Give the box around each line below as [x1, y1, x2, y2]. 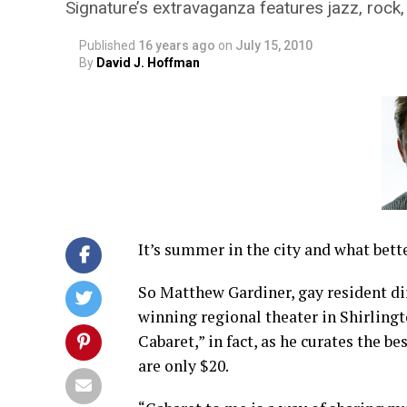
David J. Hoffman [96, 55, 200, 70]
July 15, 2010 [235, 38, 313, 53]
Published [79, 38, 135, 53]
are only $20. [138, 355, 229, 376]
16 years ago [138, 38, 215, 53]
